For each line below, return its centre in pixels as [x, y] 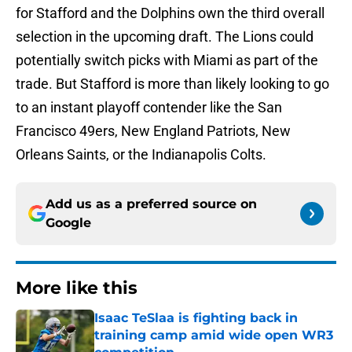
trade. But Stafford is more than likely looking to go [172, 84]
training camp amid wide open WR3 [214, 335]
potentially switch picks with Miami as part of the [167, 60]
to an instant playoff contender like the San [149, 108]
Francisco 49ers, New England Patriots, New [153, 131]
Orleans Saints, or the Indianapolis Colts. [141, 155]
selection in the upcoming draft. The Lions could [165, 37]
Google [68, 223]
